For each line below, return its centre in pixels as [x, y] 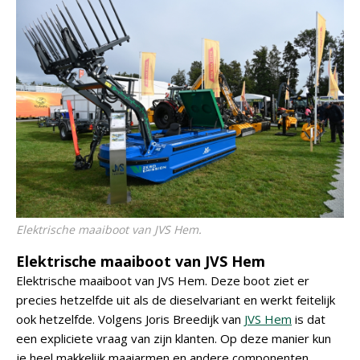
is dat [309, 319]
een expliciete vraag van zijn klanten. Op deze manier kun [174, 338]
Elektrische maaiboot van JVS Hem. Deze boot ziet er [163, 280]
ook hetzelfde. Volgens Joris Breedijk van [130, 319]
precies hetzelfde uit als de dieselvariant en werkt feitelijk [176, 300]
